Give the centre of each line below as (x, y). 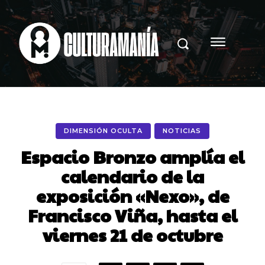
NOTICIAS (182, 130)
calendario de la (132, 176)
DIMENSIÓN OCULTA (103, 130)
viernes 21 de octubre (132, 234)
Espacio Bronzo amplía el (132, 156)
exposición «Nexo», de (132, 195)
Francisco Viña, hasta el (132, 215)
